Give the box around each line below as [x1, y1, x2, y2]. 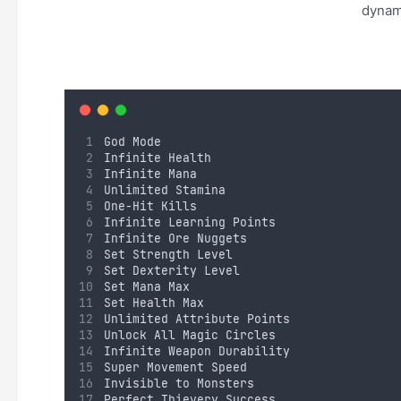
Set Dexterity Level [103, 263, 240, 278]
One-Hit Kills [103, 199, 197, 214]
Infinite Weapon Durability [103, 344, 290, 359]
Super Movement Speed [103, 360, 247, 375]
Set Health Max [103, 295, 204, 311]
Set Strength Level [103, 247, 233, 262]
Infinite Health [103, 150, 211, 166]
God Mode [103, 134, 161, 149]
